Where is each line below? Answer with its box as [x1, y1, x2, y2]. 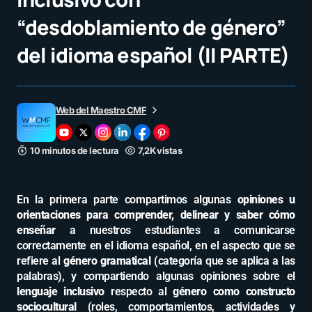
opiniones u [237, 193, 295, 206]
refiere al [17, 254, 64, 267]
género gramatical [63, 254, 155, 267]
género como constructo [173, 285, 295, 298]
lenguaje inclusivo [17, 285, 104, 298]
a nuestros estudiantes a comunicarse [55, 224, 295, 237]
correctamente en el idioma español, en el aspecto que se [17, 239, 295, 252]
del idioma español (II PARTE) [17, 41, 289, 69]
